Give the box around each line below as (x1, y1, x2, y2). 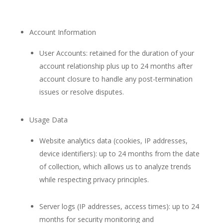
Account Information (29, 27, 96, 37)
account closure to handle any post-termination (39, 74, 193, 84)
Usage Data (29, 115, 68, 124)
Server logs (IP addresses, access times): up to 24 (39, 202, 199, 211)
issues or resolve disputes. (39, 87, 124, 97)
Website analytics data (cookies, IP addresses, (39, 136, 188, 145)
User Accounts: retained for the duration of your (39, 48, 194, 58)
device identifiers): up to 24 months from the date (39, 149, 200, 158)
